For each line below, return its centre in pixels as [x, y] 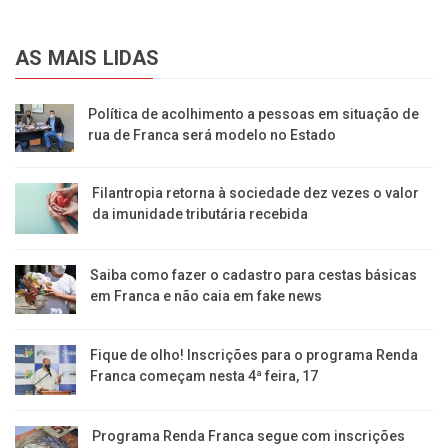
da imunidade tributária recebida [199, 214]
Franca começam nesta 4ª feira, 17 [204, 376]
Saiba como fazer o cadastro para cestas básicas [254, 274]
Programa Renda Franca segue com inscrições [248, 435]
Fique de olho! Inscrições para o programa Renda [254, 355]
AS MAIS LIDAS [87, 58]
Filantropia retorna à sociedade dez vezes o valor [255, 193]
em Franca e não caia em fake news [206, 295]
